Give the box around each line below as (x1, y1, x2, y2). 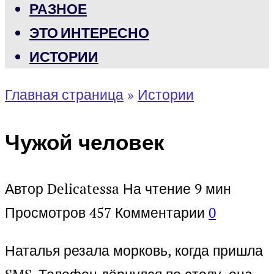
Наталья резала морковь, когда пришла (5, 241, 263, 261)
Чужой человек (5, 127, 165, 156)
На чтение (123, 179, 191, 199)
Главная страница (5, 85, 124, 104)
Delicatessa (47, 179, 119, 199)
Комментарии (115, 203, 205, 223)
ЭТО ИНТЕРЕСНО (29, 24, 149, 42)
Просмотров (5, 203, 86, 223)
